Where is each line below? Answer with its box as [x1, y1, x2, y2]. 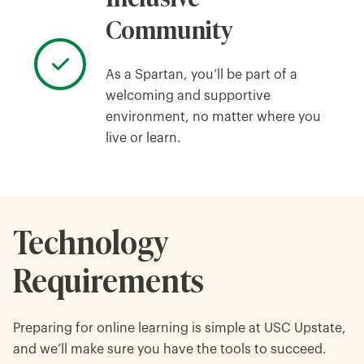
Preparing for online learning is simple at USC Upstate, [13, 321, 346, 335]
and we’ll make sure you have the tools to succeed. [13, 342, 327, 356]
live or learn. [106, 131, 181, 145]
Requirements [13, 255, 204, 301]
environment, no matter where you [106, 110, 321, 123]
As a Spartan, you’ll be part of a [106, 67, 297, 81]
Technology [13, 217, 167, 263]
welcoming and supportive [106, 89, 271, 102]
